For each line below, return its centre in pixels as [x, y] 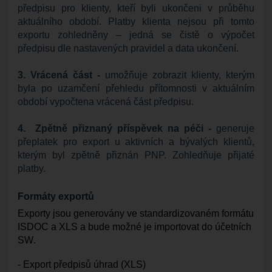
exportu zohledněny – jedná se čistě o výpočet [136, 35]
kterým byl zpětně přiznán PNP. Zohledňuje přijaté [136, 155]
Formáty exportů [56, 196]
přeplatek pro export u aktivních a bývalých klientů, [136, 142]
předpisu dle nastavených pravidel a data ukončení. [128, 48]
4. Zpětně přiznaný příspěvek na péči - [114, 128]
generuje [233, 128]
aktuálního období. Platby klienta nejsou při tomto [136, 22]
